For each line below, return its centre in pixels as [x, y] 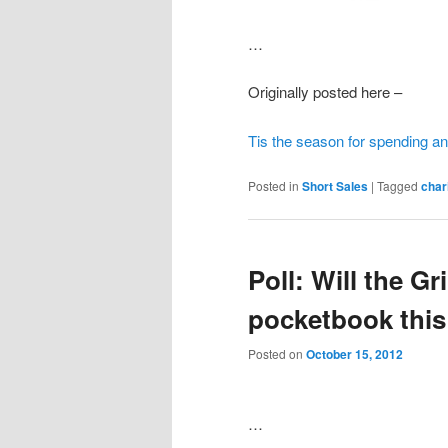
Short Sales [335, 185]
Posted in [273, 185]
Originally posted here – [327, 92]
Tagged [397, 185]
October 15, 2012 [354, 354]
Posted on [277, 354]
